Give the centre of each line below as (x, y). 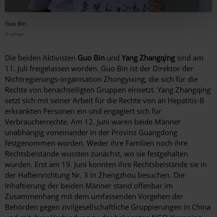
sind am (189, 57)
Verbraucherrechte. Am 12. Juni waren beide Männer (93, 121)
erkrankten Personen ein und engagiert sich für (83, 111)
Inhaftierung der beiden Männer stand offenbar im (89, 185)
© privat (14, 34)
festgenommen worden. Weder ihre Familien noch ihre (96, 143)
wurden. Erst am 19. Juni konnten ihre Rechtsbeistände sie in (106, 164)
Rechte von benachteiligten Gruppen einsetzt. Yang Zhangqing (108, 89)
